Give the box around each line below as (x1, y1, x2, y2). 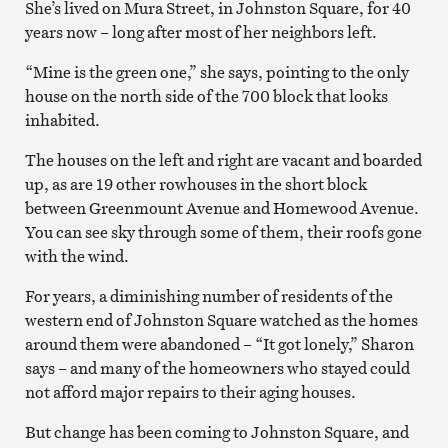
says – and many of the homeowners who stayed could (24, 356, 410, 379)
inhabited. (24, 108, 100, 131)
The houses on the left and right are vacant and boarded (24, 148, 422, 171)
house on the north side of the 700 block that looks (24, 84, 388, 107)
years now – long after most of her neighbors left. (24, 20, 377, 43)
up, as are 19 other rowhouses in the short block (24, 172, 367, 195)
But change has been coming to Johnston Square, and (24, 420, 409, 443)
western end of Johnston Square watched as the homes (24, 308, 418, 331)
